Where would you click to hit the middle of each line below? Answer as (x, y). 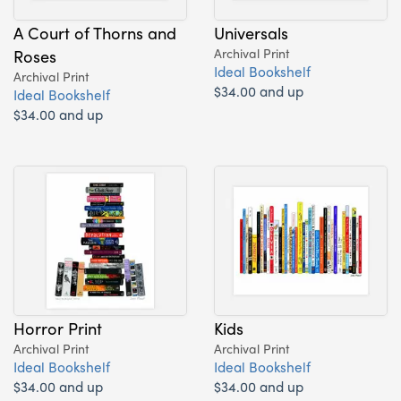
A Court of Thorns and (95, 32)
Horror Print (58, 327)
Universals (251, 32)
